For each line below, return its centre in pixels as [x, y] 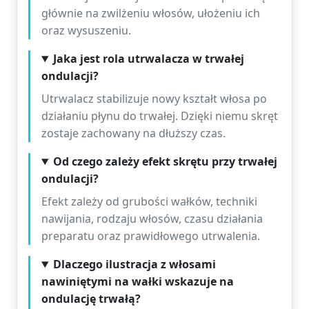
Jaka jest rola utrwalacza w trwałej [148, 59]
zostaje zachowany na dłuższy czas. [133, 133]
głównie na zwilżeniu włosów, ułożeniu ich [151, 13]
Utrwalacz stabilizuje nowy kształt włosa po [154, 99]
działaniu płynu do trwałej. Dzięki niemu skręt [160, 116]
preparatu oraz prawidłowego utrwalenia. [151, 236]
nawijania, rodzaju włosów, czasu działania [152, 219]
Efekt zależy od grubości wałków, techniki [149, 201]
